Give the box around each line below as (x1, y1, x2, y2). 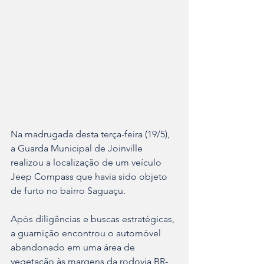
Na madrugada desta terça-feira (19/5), (11, 128, 172, 140)
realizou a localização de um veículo (11, 157, 164, 169)
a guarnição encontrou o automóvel (11, 227, 163, 239)
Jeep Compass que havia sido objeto (11, 171, 170, 183)
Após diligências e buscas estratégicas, (11, 213, 177, 225)
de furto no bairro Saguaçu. (11, 185, 126, 197)
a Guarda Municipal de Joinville (11, 143, 145, 154)
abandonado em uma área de (11, 242, 137, 253)
